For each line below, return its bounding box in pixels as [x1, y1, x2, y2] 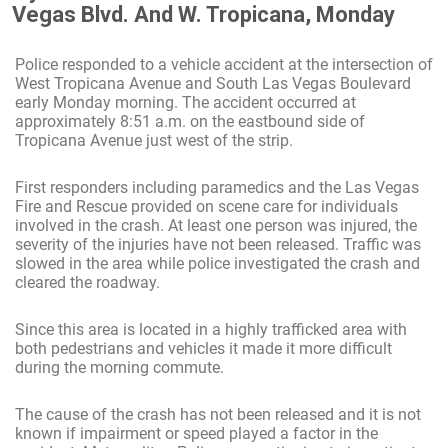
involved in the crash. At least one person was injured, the [15, 216, 417, 235]
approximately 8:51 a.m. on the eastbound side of [15, 112, 365, 131]
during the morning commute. [15, 358, 224, 377]
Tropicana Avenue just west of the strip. [15, 131, 293, 150]
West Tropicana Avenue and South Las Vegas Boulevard [15, 74, 411, 93]
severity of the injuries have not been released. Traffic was [15, 235, 421, 254]
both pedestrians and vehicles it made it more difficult [15, 339, 392, 358]
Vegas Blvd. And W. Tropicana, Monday [12, 2, 395, 27]
